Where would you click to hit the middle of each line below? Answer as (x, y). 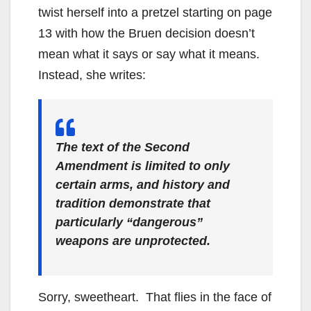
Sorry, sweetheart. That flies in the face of (155, 297)
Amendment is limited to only (143, 166)
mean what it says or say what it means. (151, 54)
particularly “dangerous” (129, 222)
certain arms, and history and (143, 184)
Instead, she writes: (92, 75)
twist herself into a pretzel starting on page (155, 12)
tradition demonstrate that (133, 203)
